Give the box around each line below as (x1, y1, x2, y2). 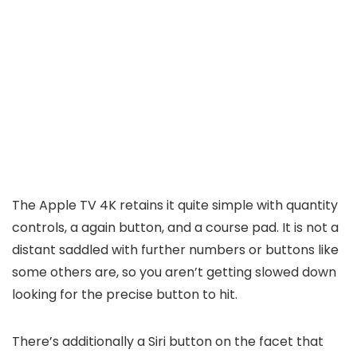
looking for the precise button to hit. (12, 284, 237, 304)
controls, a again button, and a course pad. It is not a (12, 218, 339, 237)
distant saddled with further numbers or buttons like (12, 240, 339, 259)
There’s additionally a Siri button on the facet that (12, 331, 324, 351)
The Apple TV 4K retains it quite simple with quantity (12, 195, 338, 214)
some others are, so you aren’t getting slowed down (12, 262, 336, 281)
